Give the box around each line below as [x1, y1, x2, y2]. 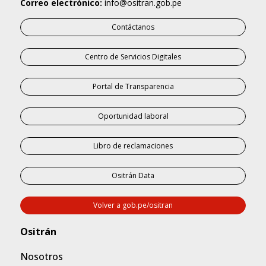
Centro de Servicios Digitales [85, 52, 181, 62]
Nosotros [20, 250, 63, 264]
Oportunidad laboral [97, 111, 169, 122]
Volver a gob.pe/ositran [93, 200, 173, 211]
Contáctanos [112, 22, 154, 33]
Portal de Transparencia [92, 81, 174, 92]
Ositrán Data [112, 170, 154, 181]
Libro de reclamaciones [93, 141, 173, 151]
